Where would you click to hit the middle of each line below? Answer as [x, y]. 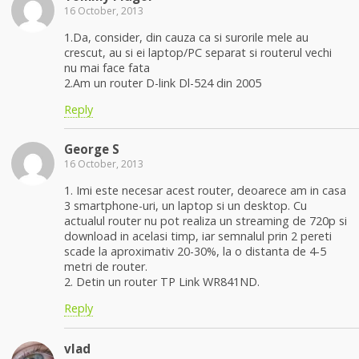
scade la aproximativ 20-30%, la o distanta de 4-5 [195, 251]
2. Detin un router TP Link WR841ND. [162, 281]
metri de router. [106, 266]
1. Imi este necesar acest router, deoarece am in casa [205, 190]
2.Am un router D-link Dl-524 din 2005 [163, 83]
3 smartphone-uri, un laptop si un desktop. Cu [186, 205]
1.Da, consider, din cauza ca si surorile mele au [186, 37]
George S [92, 149]
